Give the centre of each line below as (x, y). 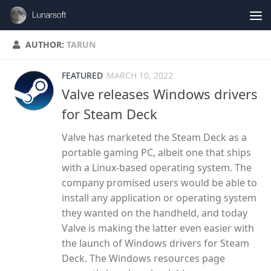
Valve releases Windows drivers (160, 94)
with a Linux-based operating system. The (157, 168)
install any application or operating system (159, 198)
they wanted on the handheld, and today (155, 213)
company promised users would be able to (159, 183)
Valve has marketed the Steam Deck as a (154, 138)
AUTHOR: (46, 44)
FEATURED (82, 75)
